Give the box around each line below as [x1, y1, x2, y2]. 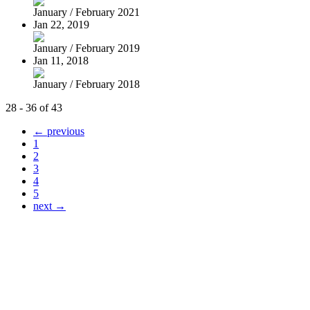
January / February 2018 [33, 77, 140, 90]
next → [33, 199, 66, 212]
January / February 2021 [33, 6, 140, 18]
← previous [33, 125, 84, 137]
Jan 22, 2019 [33, 18, 89, 30]
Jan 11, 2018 [33, 54, 89, 66]
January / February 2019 [33, 42, 140, 54]
